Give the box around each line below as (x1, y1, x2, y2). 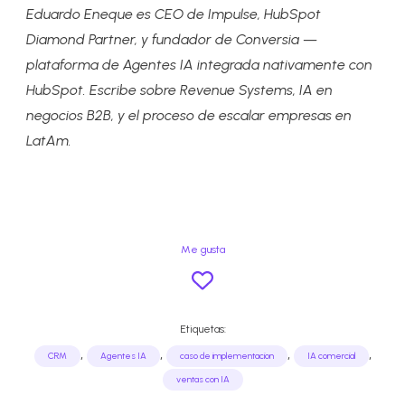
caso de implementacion (179, 350, 274, 363)
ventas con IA (175, 373, 230, 386)
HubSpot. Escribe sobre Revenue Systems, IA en (26, 81, 334, 99)
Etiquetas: (179, 323, 226, 336)
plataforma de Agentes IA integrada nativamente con (26, 56, 373, 74)
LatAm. (26, 132, 72, 150)
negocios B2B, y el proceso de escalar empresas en (26, 107, 353, 125)
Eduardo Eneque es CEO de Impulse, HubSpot (26, 5, 322, 24)
